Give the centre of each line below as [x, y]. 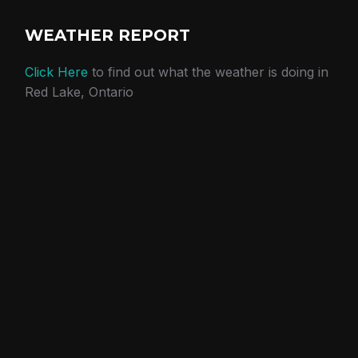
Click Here [56, 72]
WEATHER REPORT [107, 35]
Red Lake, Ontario [79, 92]
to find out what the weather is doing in [208, 72]
